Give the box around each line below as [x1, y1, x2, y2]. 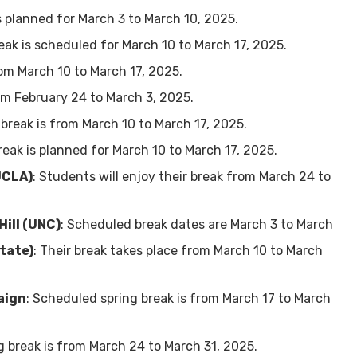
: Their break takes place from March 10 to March [33, 243, 323, 259]
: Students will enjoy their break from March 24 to [33, 169, 331, 185]
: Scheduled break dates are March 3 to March [61, 217, 333, 233]
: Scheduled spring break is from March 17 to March [26, 291, 331, 307]
